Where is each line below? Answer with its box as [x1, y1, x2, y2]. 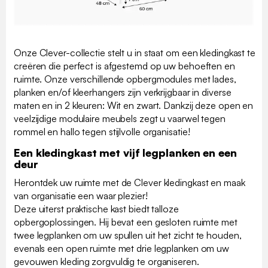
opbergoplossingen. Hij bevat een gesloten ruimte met [14, 215, 237, 228]
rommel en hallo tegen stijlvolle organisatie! [14, 125, 190, 138]
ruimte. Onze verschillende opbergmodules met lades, [14, 72, 236, 85]
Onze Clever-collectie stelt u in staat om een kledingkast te [14, 46, 255, 59]
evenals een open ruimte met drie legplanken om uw [14, 242, 230, 254]
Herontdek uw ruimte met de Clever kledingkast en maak [14, 176, 245, 188]
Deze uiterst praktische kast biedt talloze [14, 202, 179, 215]
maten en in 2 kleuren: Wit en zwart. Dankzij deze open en [14, 99, 254, 111]
